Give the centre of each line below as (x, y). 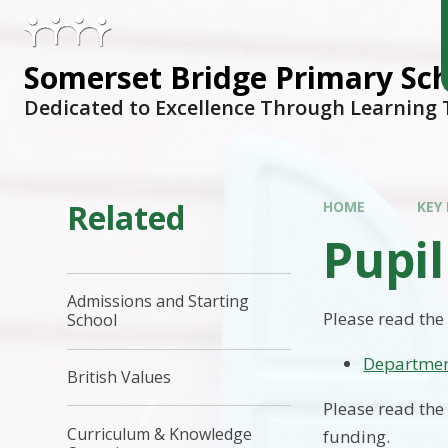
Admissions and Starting (158, 301)
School (92, 320)
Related (126, 217)
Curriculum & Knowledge (160, 433)
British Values (119, 376)
